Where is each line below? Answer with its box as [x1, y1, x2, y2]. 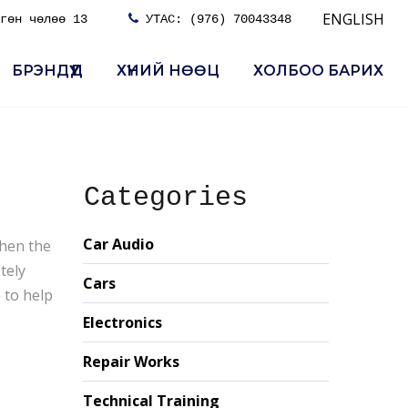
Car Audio [83, 234, 154, 254]
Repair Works [83, 352, 179, 372]
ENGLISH [322, 8, 384, 29]
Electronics [83, 312, 162, 332]
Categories [84, 182, 248, 213]
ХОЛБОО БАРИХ [253, 62, 383, 79]
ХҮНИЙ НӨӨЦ [117, 62, 219, 79]
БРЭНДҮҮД [12, 62, 83, 79]
